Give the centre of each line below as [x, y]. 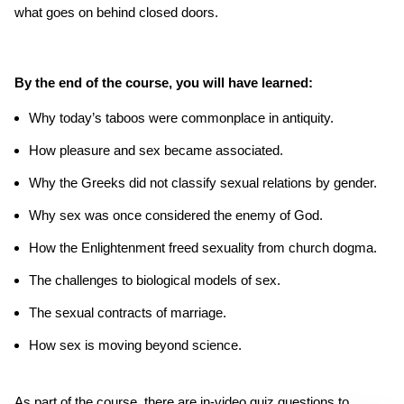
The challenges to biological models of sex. [155, 280]
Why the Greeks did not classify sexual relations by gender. [203, 183]
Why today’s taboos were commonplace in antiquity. [181, 118]
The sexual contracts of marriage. [128, 312]
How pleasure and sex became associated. [156, 150]
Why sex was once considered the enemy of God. [176, 215]
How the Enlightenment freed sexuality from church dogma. [203, 248]
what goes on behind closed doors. [116, 12]
